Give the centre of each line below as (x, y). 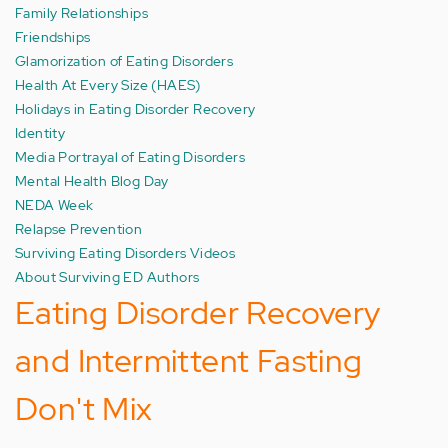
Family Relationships (81, 12)
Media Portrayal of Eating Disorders (130, 156)
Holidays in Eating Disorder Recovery (135, 108)
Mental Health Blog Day (92, 180)
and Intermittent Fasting (189, 360)
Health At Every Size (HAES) (108, 84)
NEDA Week (54, 204)
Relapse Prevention (79, 228)
